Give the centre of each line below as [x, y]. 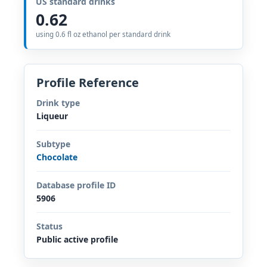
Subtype [53, 144]
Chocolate [57, 157]
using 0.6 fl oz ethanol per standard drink [103, 34]
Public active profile [77, 239]
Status [49, 226]
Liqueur [52, 116]
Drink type [58, 103]
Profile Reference [88, 82]
